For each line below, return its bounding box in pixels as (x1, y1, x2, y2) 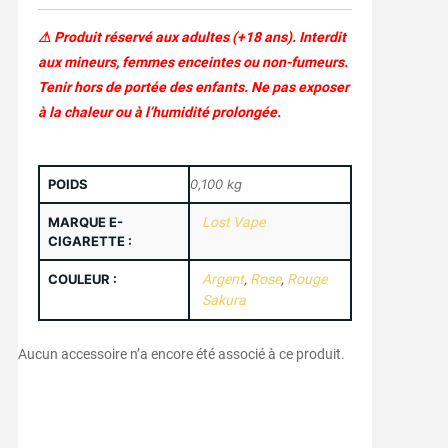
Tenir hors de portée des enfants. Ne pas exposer (37, 79, 349, 96)
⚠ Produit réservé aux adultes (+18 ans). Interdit (37, 29, 346, 46)
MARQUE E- (47, 214, 123, 231)
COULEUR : (47, 271, 117, 288)
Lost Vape (201, 214, 265, 231)
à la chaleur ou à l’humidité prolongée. (37, 104, 281, 121)
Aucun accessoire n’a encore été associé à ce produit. (17, 346, 345, 363)
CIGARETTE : (47, 233, 132, 250)
